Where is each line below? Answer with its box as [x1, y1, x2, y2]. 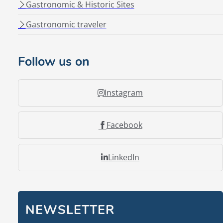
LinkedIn [108, 151, 140, 163]
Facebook [106, 119, 142, 130]
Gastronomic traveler [25, 18, 107, 30]
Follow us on [17, 53, 90, 70]
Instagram [105, 87, 143, 98]
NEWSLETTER [25, 201, 114, 219]
